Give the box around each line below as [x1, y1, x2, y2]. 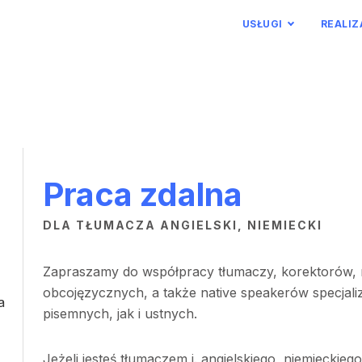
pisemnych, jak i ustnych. [42, 305, 197, 322]
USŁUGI [242, 18, 283, 30]
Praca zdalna [42, 175, 242, 214]
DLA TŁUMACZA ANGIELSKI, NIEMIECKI [42, 218, 322, 232]
